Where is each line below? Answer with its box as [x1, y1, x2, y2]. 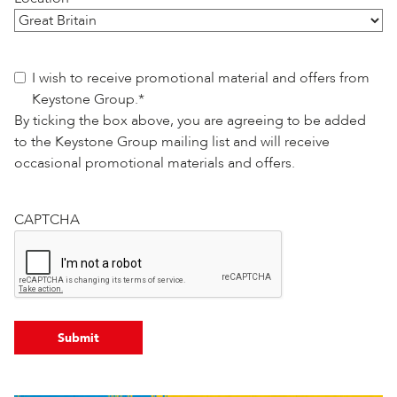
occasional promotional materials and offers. [14, 152, 295, 173]
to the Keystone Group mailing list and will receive [14, 131, 330, 152]
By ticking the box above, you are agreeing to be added [14, 110, 366, 130]
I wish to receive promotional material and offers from [32, 67, 370, 88]
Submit [58, 329, 99, 346]
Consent [13, 66, 66, 87]
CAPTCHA [14, 209, 80, 230]
